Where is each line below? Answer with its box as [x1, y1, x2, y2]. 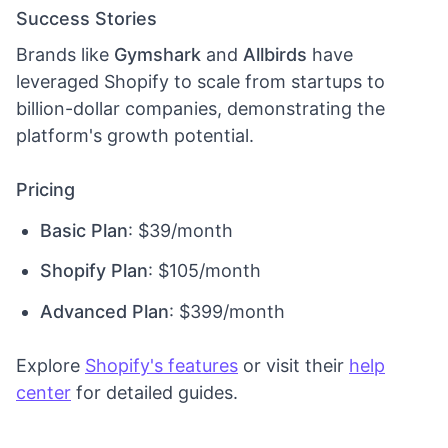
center [16, 381, 71, 403]
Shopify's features [85, 354, 238, 376]
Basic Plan [40, 219, 128, 241]
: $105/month [148, 260, 261, 281]
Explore [16, 354, 85, 376]
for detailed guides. [71, 381, 238, 403]
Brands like [16, 44, 114, 65]
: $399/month [169, 300, 285, 322]
